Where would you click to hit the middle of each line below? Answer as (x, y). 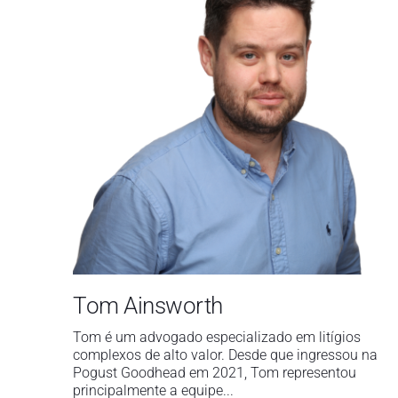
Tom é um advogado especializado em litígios (217, 337)
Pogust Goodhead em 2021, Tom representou (215, 372)
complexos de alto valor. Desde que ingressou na (225, 354)
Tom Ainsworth (148, 305)
